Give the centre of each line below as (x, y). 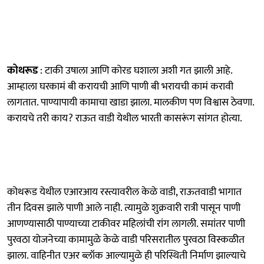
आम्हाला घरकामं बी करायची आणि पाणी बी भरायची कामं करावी (120, 86)
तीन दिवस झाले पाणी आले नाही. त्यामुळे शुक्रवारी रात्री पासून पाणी (124, 208)
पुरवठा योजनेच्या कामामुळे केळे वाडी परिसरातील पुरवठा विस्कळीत (126, 240)
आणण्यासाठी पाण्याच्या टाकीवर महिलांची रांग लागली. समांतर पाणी (126, 224)
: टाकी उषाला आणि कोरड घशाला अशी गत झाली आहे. (135, 70)
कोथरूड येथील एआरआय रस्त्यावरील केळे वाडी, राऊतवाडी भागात (124, 192)
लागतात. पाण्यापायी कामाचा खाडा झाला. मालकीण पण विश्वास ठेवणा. (131, 102)
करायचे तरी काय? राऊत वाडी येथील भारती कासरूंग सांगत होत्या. (125, 118)
